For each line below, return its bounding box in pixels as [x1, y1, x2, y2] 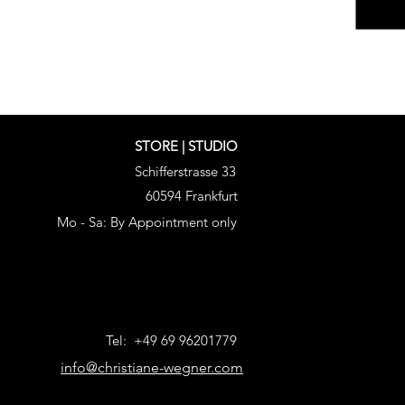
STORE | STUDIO [135, 137, 238, 155]
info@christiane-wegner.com [61, 359, 243, 376]
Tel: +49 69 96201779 [106, 332, 237, 349]
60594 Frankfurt [146, 187, 238, 204]
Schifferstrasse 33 [135, 163, 236, 180]
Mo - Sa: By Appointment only [57, 213, 237, 231]
